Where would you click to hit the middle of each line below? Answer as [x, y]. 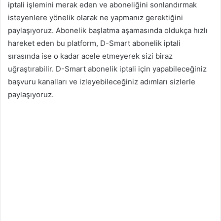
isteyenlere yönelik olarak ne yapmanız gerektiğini [95, 17]
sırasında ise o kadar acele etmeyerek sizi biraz [90, 56]
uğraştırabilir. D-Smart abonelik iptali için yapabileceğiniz [107, 69]
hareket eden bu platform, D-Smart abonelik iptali [94, 43]
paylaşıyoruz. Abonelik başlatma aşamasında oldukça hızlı [108, 30]
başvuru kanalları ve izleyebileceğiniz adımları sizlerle [102, 81]
